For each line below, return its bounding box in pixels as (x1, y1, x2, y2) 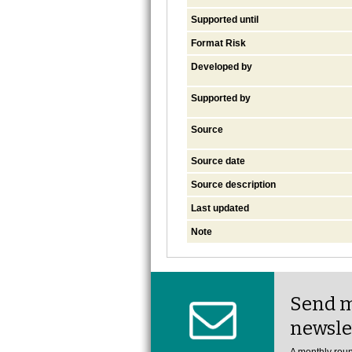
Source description (191, 178, 276, 190)
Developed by (191, 60, 252, 72)
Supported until (191, 13, 258, 25)
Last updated (191, 202, 249, 214)
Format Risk (191, 37, 246, 49)
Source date (191, 155, 245, 167)
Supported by (191, 92, 251, 104)
